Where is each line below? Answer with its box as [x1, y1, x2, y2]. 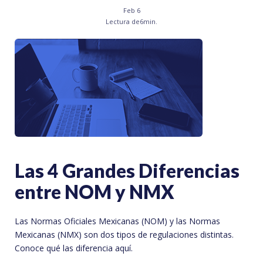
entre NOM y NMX [15, 180, 174, 204]
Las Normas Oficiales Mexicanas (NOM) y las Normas [15, 215, 220, 227]
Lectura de [106, 17, 140, 26]
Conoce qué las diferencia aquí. [15, 242, 133, 254]
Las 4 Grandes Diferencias [15, 159, 240, 183]
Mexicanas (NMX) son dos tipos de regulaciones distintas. [15, 229, 234, 241]
